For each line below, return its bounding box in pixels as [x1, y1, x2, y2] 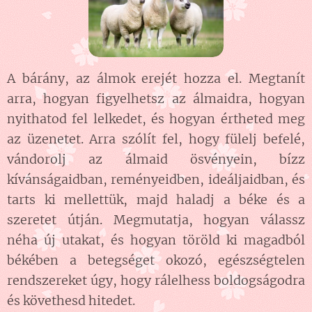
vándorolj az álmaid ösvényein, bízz [7, 150, 305, 167]
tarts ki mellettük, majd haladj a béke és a [7, 191, 305, 208]
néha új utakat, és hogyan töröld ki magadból [7, 231, 305, 248]
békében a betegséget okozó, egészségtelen [7, 251, 305, 268]
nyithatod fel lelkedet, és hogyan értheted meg [7, 110, 305, 127]
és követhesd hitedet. [7, 292, 135, 309]
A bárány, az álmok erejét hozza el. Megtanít [7, 70, 305, 86]
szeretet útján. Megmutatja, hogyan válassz [7, 211, 305, 228]
